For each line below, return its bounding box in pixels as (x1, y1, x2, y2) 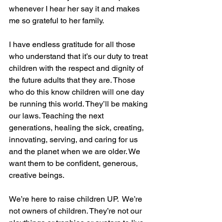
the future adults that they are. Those (9, 75, 137, 85)
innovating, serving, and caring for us (9, 135, 140, 145)
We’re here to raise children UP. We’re (9, 194, 144, 204)
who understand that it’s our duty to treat (9, 52, 150, 61)
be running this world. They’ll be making (9, 99, 150, 109)
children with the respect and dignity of (9, 63, 145, 73)
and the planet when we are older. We (9, 147, 142, 157)
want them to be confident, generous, (9, 159, 140, 168)
